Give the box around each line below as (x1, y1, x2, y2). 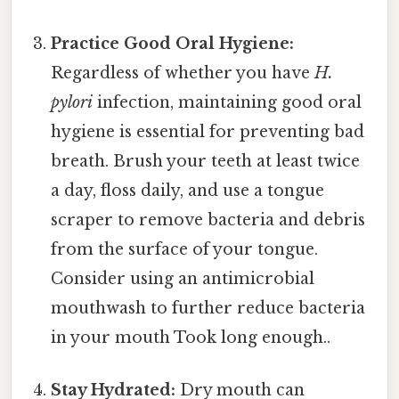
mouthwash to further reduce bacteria (51, 297, 366, 318)
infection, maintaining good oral (93, 92, 362, 112)
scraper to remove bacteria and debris (51, 209, 366, 230)
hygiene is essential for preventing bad (51, 121, 365, 142)
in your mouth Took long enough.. (51, 327, 331, 347)
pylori (51, 92, 94, 112)
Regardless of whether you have (51, 62, 315, 83)
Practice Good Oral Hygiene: (51, 33, 295, 53)
